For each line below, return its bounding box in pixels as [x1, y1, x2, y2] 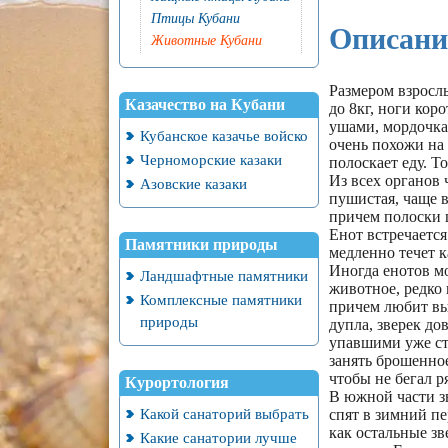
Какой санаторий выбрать [139, 405, 309, 422]
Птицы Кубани [150, 11, 240, 26]
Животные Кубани [150, 33, 262, 48]
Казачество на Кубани [124, 96, 285, 113]
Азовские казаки [139, 175, 247, 192]
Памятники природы [124, 236, 278, 253]
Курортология [124, 374, 229, 391]
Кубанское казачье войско [139, 127, 308, 144]
